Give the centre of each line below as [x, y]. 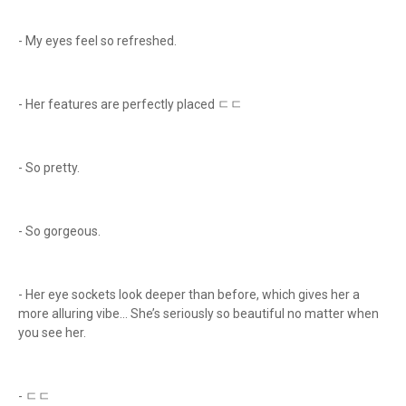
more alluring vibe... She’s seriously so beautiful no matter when [198, 314]
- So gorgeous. [61, 231]
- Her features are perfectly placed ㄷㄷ [132, 104]
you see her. [52, 333]
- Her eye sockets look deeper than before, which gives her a [189, 295]
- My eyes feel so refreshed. [99, 41]
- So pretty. [50, 168]
